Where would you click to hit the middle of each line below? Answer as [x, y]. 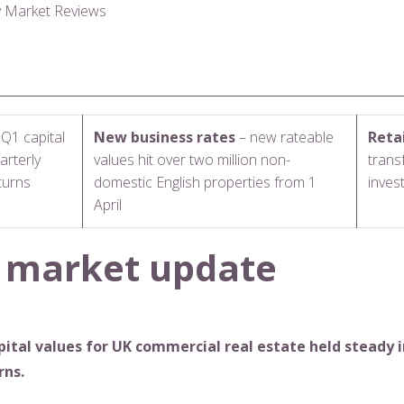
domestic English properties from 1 [205, 182]
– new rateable [286, 137]
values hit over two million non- [192, 159]
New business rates [166, 137]
